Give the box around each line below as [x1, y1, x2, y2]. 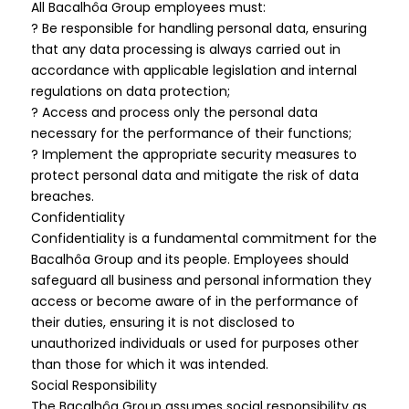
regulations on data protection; [30, 82, 230, 100]
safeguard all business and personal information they [30, 271, 372, 289]
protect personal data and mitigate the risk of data [30, 166, 359, 184]
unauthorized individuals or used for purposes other [30, 334, 359, 352]
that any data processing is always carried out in [30, 40, 341, 58]
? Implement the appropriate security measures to [30, 145, 357, 163]
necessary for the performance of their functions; [30, 124, 351, 142]
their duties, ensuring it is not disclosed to [30, 313, 295, 331]
